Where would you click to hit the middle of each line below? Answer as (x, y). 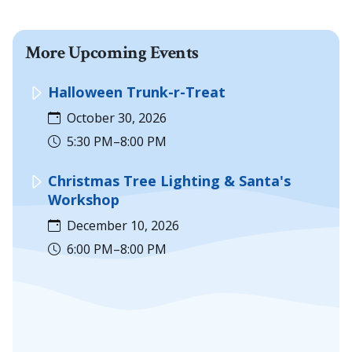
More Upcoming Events (112, 53)
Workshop (84, 200)
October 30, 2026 (114, 118)
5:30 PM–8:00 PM (114, 142)
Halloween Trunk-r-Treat (137, 92)
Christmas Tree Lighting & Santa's (169, 181)
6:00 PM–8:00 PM (114, 249)
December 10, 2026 (120, 226)
